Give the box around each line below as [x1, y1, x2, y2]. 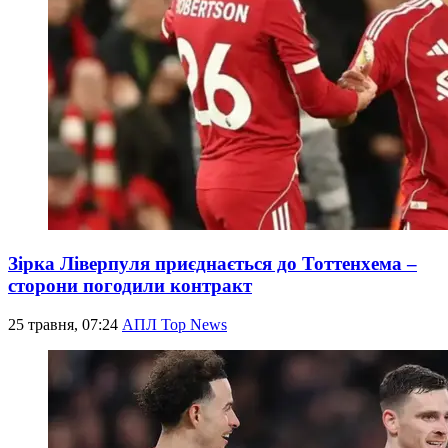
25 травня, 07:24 [8, 315, 122, 333]
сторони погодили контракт [8, 275, 252, 297]
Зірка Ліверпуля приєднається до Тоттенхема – [8, 253, 417, 275]
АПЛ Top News [122, 315, 227, 333]
